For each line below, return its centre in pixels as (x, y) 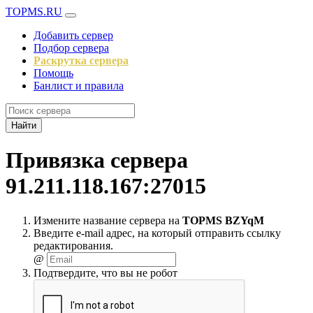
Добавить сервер (73, 35)
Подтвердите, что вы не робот (105, 272)
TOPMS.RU (34, 12)
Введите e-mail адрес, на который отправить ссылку (157, 233)
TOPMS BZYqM (223, 220)
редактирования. (73, 245)
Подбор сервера (71, 48)
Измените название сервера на (108, 220)
